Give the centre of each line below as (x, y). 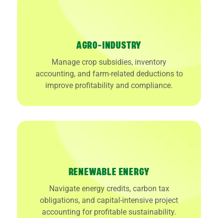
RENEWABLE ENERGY (109, 172)
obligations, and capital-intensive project (109, 200)
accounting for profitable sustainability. (109, 212)
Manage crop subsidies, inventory (109, 62)
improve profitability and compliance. (109, 85)
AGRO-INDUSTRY (109, 45)
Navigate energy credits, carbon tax (109, 188)
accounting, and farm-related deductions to (109, 73)
